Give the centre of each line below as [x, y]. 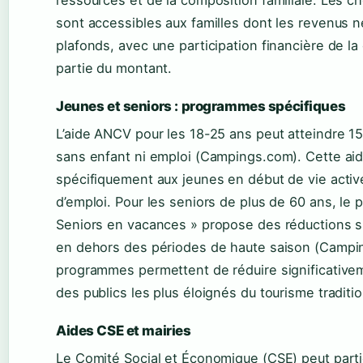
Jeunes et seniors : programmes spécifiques [201, 107]
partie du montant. [114, 68]
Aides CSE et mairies [124, 331]
